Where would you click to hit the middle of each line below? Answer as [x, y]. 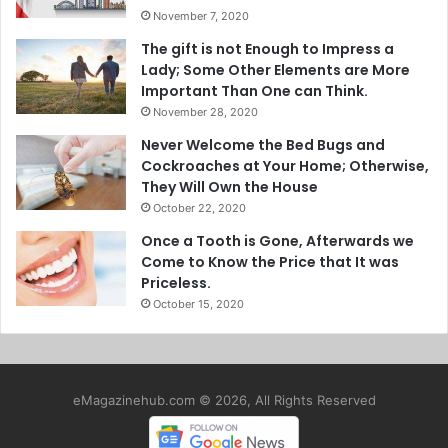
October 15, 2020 [198, 304]
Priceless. [176, 283]
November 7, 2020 [201, 16]
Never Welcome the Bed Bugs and [263, 145]
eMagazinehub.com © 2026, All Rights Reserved [224, 400]
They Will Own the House [229, 187]
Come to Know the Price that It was [270, 262]
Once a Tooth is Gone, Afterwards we [277, 241]
